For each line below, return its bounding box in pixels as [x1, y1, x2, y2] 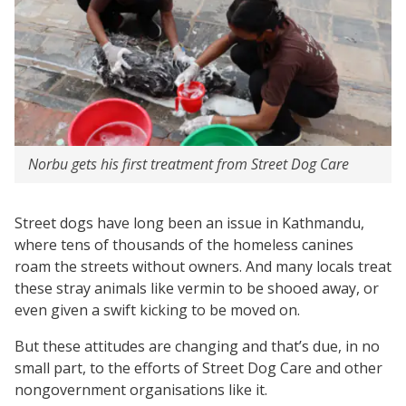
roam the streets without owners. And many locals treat [14, 256, 391, 276]
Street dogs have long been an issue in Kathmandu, [14, 212, 364, 233]
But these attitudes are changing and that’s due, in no [14, 335, 380, 356]
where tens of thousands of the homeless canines [14, 234, 353, 255]
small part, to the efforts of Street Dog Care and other [14, 357, 382, 378]
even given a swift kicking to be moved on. [14, 299, 300, 320]
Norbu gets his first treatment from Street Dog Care [28, 153, 349, 174]
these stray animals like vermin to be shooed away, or [14, 277, 379, 298]
